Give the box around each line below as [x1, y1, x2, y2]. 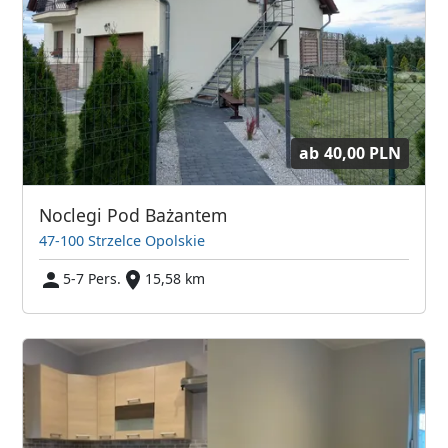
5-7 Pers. [63, 269, 122, 289]
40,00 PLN [323, 141, 401, 164]
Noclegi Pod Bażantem [39, 203, 228, 228]
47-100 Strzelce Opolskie [39, 231, 206, 251]
